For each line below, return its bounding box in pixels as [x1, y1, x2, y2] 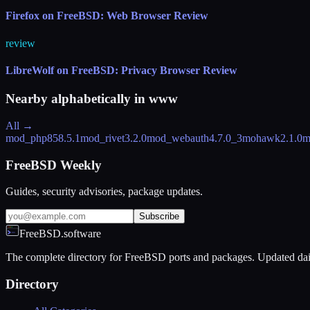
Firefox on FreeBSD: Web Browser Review [6, 10, 208, 22]
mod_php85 [6, 131, 58, 144]
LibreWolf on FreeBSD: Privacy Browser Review [6, 64, 237, 76]
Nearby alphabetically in [6, 91, 149, 107]
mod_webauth [147, 131, 209, 144]
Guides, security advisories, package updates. [6, 185, 203, 198]
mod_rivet [80, 131, 125, 144]
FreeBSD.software [19, 228, 101, 240]
